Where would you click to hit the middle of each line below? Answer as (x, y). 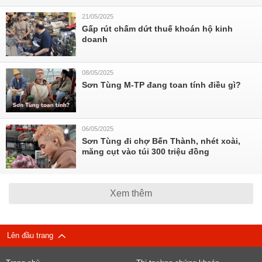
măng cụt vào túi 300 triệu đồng (146, 151)
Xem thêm (131, 193)
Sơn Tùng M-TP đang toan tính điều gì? (161, 85)
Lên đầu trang (32, 235)
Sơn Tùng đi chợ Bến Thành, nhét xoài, (161, 141)
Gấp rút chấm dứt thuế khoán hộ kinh (157, 29)
